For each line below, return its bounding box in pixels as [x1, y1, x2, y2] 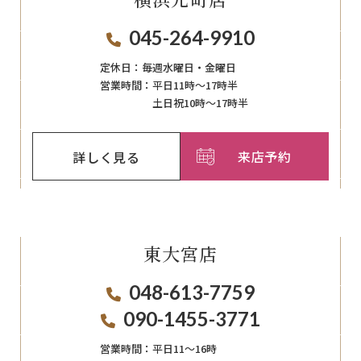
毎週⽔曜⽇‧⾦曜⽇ [142, 60, 236, 76]
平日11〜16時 [152, 341, 217, 357]
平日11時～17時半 [152, 77, 238, 93]
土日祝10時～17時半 [152, 95, 248, 111]
